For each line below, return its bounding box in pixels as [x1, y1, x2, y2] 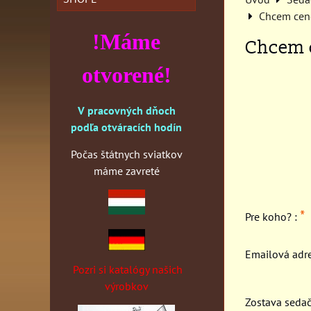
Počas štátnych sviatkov [70, 147, 183, 161]
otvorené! [81, 62, 171, 87]
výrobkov [104, 279, 149, 293]
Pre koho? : [245, 210, 300, 224]
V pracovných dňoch [77, 103, 176, 117]
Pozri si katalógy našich [73, 262, 183, 276]
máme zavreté [93, 164, 160, 178]
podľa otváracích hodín [71, 120, 182, 134]
